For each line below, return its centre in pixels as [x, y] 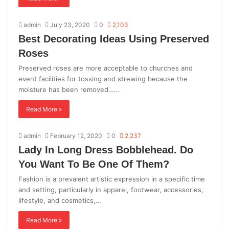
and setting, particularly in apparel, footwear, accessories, [111, 189]
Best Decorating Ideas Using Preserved [114, 39]
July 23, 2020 [70, 25]
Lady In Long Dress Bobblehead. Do [106, 150]
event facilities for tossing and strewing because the [103, 78]
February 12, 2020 [76, 135]
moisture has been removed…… [69, 89]
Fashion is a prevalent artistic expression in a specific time [112, 179]
